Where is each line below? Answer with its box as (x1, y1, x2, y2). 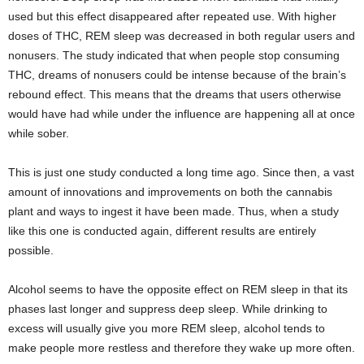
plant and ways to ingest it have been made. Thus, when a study (8, 205, 339, 219)
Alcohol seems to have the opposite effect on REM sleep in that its (8, 283, 348, 297)
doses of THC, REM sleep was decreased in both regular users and (8, 29, 355, 43)
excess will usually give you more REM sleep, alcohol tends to (8, 322, 325, 336)
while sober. (8, 127, 69, 141)
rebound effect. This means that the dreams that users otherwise (8, 88, 341, 102)
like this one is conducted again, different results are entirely (8, 224, 316, 238)
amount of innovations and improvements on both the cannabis (8, 185, 332, 199)
